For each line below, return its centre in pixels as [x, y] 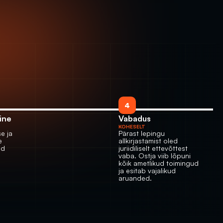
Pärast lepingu [141, 133]
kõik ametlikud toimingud [158, 163]
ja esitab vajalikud [147, 170]
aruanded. [135, 178]
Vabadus [135, 118]
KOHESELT [132, 126]
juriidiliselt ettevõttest [153, 148]
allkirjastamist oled [148, 141]
